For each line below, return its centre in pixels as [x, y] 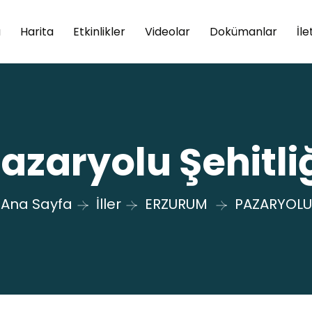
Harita [37, 31]
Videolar [167, 31]
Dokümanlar [243, 31]
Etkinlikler [99, 31]
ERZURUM [176, 204]
